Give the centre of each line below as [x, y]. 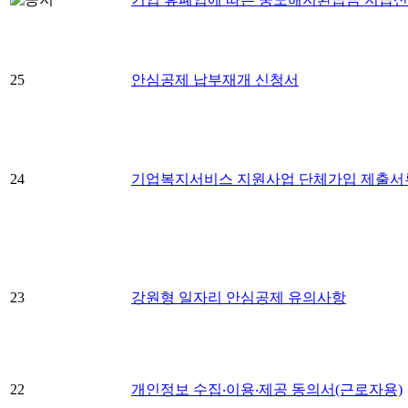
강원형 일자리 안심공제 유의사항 [239, 298]
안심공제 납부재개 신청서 [215, 80]
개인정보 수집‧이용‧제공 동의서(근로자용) [267, 390]
